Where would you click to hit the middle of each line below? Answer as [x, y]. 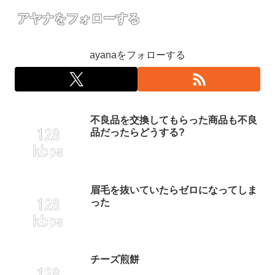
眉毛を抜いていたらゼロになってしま [174, 190]
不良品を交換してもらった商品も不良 [174, 120]
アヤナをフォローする [79, 19]
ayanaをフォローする [137, 55]
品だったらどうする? [137, 133]
